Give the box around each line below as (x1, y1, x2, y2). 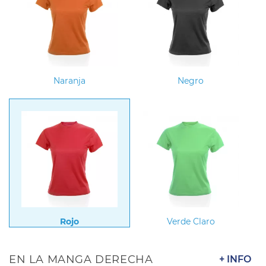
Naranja (53, 75, 85, 87)
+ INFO (219, 253, 251, 265)
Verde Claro (166, 216, 215, 227)
